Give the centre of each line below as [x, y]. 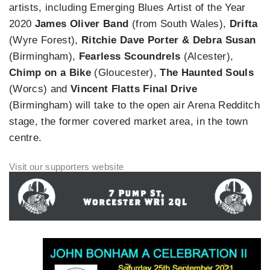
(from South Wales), [179, 24]
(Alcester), [207, 57]
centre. [26, 138]
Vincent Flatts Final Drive [134, 89]
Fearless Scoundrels [130, 57]
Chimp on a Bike [50, 73]
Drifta [243, 24]
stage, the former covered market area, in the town [128, 122]
